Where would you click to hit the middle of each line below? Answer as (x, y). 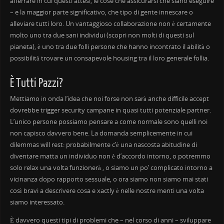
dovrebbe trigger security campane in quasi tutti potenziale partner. (110, 110)
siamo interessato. (37, 202)
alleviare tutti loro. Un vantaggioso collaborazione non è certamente (110, 24)
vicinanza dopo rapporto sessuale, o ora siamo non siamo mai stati (109, 179)
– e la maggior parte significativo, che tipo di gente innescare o (101, 12)
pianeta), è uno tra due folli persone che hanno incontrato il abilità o (110, 47)
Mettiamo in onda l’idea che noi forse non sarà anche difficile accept (109, 99)
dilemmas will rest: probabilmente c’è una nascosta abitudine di (103, 145)
